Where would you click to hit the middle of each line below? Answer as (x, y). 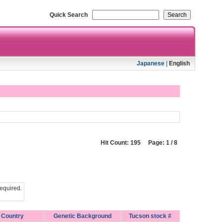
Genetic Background (82, 216)
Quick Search (68, 15)
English (179, 63)
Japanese (150, 63)
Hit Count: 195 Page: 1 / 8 (139, 143)
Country (12, 216)
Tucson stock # (150, 216)
